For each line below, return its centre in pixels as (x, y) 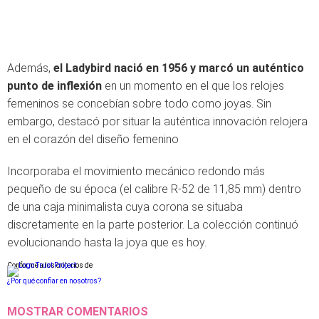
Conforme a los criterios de (50, 265)
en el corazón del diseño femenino (93, 139)
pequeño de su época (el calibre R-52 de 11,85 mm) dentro (154, 189)
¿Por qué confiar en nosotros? (54, 281)
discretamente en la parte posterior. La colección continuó (153, 225)
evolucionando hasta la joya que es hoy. (107, 242)
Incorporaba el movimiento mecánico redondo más (136, 171)
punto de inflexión (54, 86)
